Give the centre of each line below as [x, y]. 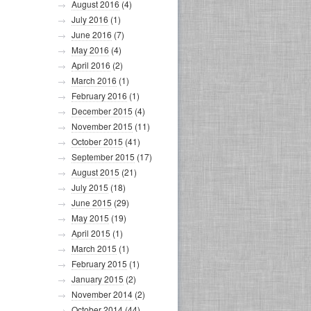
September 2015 [103, 157]
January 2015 [98, 279]
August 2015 [95, 172]
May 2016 [90, 50]
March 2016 [94, 80]
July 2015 [90, 187]
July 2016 [90, 19]
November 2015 [102, 126]
